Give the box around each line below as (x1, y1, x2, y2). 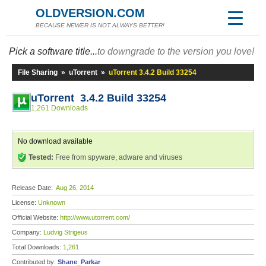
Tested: (28, 153, 53, 161)
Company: (12, 229, 43, 236)
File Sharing (18, 68, 58, 77)
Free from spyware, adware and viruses (53, 153, 182, 161)
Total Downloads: (12, 243, 63, 251)
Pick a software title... (9, 46, 97, 56)
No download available (18, 137, 93, 145)
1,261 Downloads (31, 104, 88, 112)
